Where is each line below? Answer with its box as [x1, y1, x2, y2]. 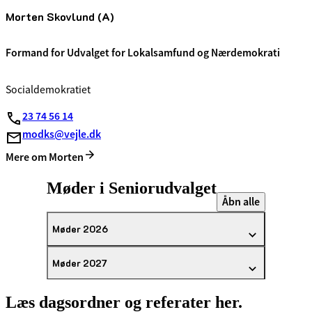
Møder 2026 [52, 223, 108, 235]
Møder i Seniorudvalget [47, 179, 217, 198]
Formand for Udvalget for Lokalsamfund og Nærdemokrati [6, 45, 280, 60]
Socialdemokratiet [6, 83, 91, 97]
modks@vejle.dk [22, 126, 101, 141]
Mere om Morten [6, 150, 84, 165]
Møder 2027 [52, 256, 107, 269]
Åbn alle [222, 194, 260, 209]
